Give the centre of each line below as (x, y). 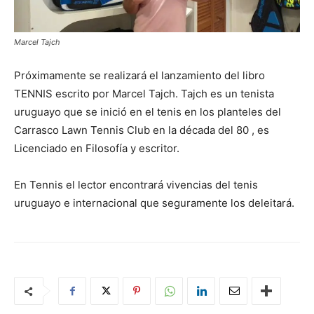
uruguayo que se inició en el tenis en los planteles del (148, 112)
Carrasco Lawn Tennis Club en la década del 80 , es (142, 130)
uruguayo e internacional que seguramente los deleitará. (154, 203)
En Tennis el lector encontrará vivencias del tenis (136, 185)
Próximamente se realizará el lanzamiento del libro (139, 76)
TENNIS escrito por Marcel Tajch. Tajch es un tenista (144, 94)
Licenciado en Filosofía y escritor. (97, 149)
